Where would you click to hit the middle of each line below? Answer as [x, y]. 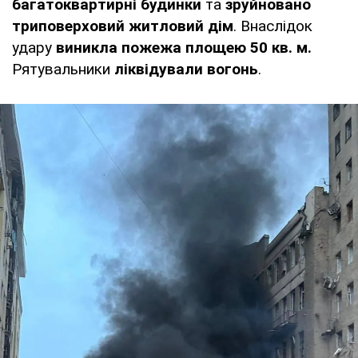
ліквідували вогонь [186, 69]
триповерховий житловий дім [123, 26]
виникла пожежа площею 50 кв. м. [184, 47]
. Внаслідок [273, 26]
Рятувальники [63, 69]
